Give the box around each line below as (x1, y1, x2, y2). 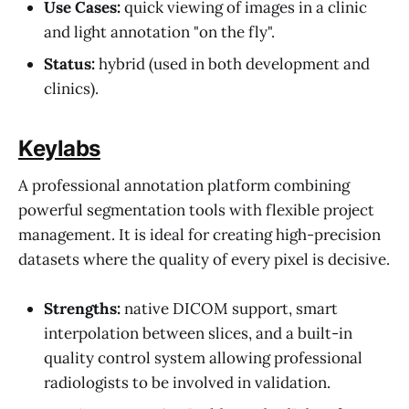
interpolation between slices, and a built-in (44, 322, 352, 343)
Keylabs (18, 135, 100, 163)
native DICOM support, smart (121, 298, 338, 319)
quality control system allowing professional (44, 347, 362, 368)
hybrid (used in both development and (95, 54, 370, 75)
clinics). (44, 79, 99, 100)
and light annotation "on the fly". (44, 22, 275, 43)
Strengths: (44, 298, 121, 319)
